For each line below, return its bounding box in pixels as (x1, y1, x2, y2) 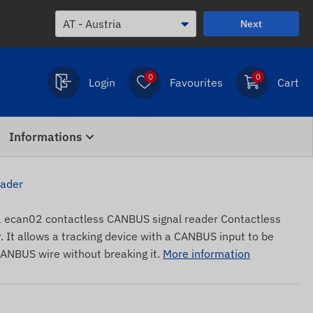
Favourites (170, 75, 223, 89)
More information (163, 247, 250, 261)
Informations (9, 129, 82, 145)
